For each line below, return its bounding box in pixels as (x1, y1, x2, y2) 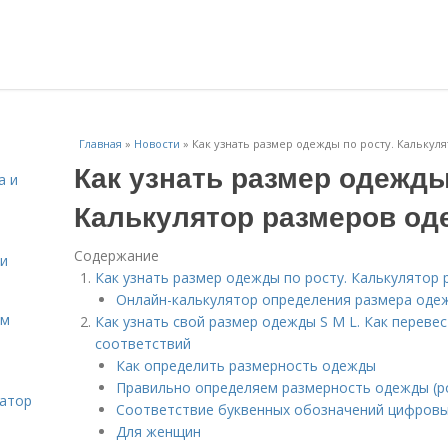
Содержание (74, 246, 159, 265)
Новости (134, 136, 180, 151)
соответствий (95, 334, 191, 353)
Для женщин (116, 422, 201, 441)
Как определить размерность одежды (116, 356, 376, 375)
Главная (79, 136, 122, 151)
